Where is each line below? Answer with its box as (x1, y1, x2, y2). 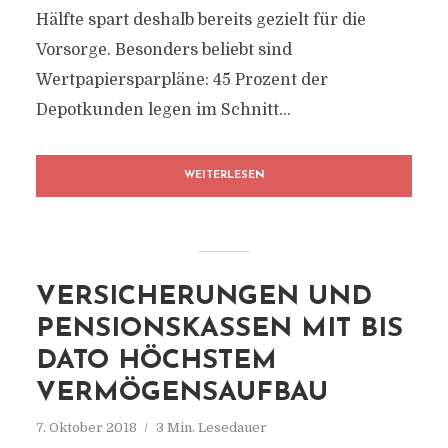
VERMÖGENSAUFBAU (35, 380, 328, 407)
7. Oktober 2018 (35, 420, 137, 435)
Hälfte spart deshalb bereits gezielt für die (35, 11, 366, 29)
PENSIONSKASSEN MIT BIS (35, 316, 403, 343)
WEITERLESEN (183, 170, 265, 181)
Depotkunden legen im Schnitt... (35, 101, 291, 119)
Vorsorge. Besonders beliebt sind (35, 41, 292, 59)
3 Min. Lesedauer (155, 420, 267, 435)
